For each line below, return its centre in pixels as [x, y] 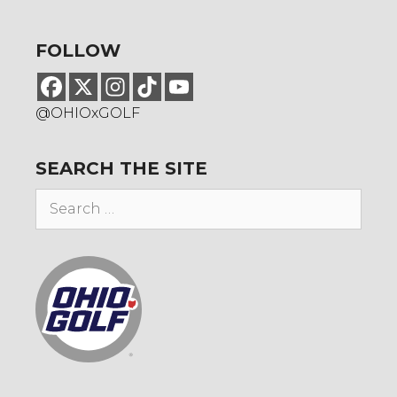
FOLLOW [78, 50]
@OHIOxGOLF [88, 113]
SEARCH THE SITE [121, 168]
